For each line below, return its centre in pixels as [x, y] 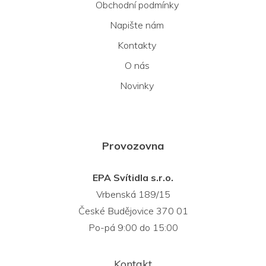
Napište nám [137, 25]
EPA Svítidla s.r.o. [133, 177]
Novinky [137, 85]
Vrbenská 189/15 [133, 194]
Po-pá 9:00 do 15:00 [133, 227]
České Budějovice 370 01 [133, 210]
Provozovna [133, 145]
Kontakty [137, 45]
